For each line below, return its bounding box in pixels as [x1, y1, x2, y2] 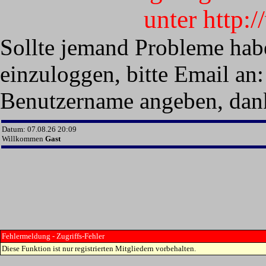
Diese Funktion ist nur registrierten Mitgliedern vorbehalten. [2, 244, 196, 253]
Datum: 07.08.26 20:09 [2, 125, 77, 134]
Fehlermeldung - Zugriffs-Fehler [2, 232, 104, 240]
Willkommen [2, 134, 45, 143]
